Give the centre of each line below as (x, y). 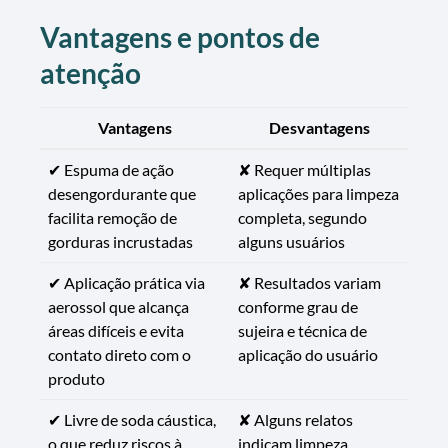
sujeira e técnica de (302, 330)
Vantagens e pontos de (180, 36)
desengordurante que (122, 193)
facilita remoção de (112, 217)
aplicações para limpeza (318, 193)
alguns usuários (291, 241)
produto (76, 378)
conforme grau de (298, 306)
